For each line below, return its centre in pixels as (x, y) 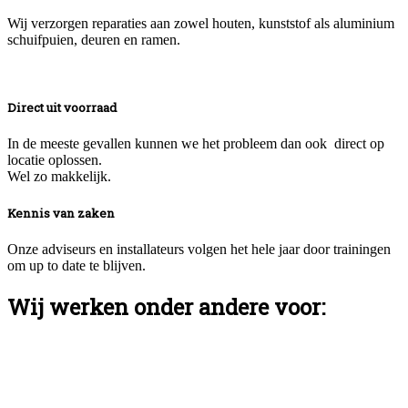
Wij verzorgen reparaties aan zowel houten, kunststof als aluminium (201, 23)
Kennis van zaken (61, 214)
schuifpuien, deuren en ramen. (94, 39)
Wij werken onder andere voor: (166, 307)
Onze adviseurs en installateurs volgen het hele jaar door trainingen (199, 250)
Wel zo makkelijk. (59, 176)
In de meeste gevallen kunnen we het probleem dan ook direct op (196, 143)
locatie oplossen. (56, 160)
